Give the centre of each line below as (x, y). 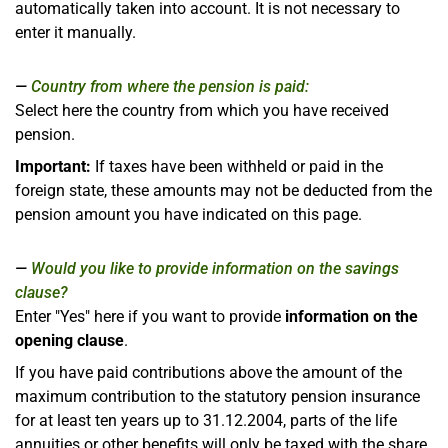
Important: (53, 166)
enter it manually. (75, 32)
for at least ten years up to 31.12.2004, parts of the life (206, 420)
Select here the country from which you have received (202, 110)
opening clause (69, 340)
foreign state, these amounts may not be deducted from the (223, 190)
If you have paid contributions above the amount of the (208, 372)
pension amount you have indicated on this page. (188, 214)
